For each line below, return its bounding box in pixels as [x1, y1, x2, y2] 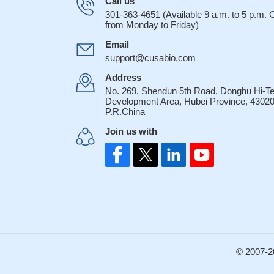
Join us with [105, 126, 157, 136]
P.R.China [105, 106, 145, 117]
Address [105, 72, 141, 83]
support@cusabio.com [105, 53, 196, 63]
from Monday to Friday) [105, 20, 199, 30]
